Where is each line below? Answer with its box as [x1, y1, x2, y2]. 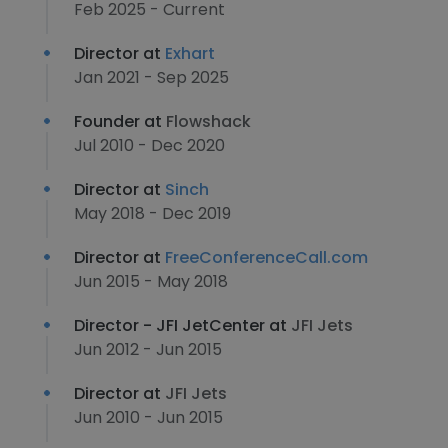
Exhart [165, 42, 215, 65]
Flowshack [166, 110, 251, 133]
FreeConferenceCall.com [165, 246, 368, 269]
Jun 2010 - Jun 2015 [74, 406, 223, 429]
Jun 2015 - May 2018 [74, 270, 228, 293]
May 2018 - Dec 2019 [74, 202, 231, 225]
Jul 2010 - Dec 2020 [74, 134, 225, 157]
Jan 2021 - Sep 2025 [74, 66, 229, 89]
